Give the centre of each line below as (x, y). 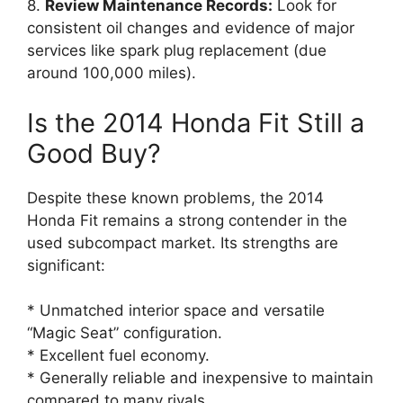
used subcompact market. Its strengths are (183, 242)
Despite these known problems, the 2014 (175, 197)
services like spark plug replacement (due (177, 50)
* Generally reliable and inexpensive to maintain (200, 378)
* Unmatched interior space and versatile (176, 310)
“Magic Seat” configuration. (125, 333)
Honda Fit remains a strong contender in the (187, 220)
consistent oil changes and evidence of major (191, 28)
